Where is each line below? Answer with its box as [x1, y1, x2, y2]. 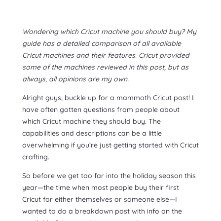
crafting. [22, 152, 49, 161]
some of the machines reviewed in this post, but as [22, 62, 188, 72]
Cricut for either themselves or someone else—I [22, 194, 177, 204]
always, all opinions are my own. [22, 74, 129, 83]
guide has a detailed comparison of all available [22, 38, 181, 48]
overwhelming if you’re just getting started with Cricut [22, 140, 199, 149]
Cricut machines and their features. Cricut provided [22, 50, 189, 60]
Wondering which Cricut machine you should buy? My [22, 27, 196, 36]
